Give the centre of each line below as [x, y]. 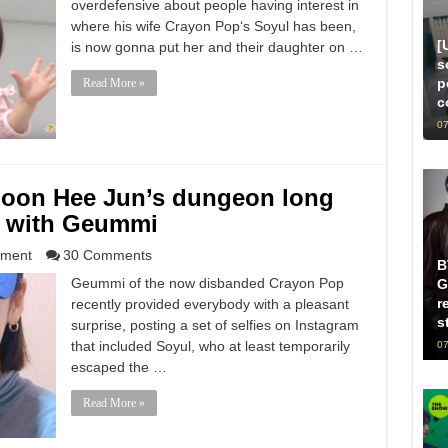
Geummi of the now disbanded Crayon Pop [207, 283]
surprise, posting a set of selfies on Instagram [214, 325]
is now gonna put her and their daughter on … [216, 47]
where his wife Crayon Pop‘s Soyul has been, [213, 26]
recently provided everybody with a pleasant [209, 304]
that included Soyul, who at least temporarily [210, 346]
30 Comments [107, 255]
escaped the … [118, 367]
